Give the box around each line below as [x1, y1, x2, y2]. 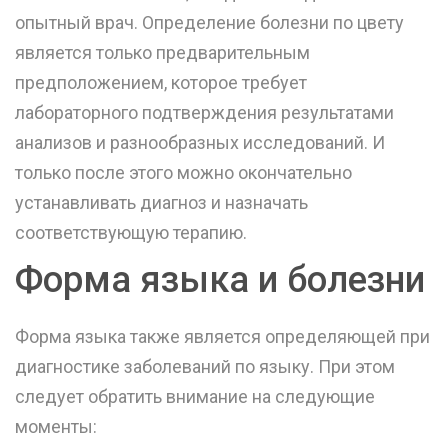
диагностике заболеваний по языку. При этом [15, 356, 395, 378]
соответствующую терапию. [15, 222, 247, 244]
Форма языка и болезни [15, 259, 425, 302]
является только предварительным [15, 42, 310, 64]
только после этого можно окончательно [15, 162, 352, 184]
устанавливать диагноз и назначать [15, 192, 308, 214]
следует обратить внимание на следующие [15, 386, 375, 408]
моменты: [15, 416, 97, 438]
